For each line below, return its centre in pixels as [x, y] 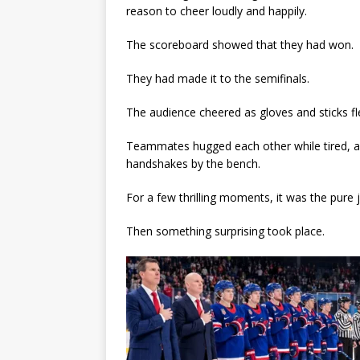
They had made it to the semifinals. [218, 79]
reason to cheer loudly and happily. [217, 11]
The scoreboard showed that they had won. [240, 45]
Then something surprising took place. [225, 231]
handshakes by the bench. [193, 164]
